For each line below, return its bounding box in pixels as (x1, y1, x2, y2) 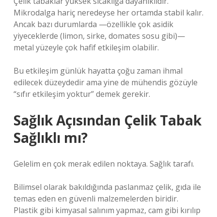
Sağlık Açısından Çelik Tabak (14, 111, 201, 129)
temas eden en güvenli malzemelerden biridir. (14, 193, 178, 204)
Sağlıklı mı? (14, 128, 88, 147)
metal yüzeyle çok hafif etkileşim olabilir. (14, 42, 159, 53)
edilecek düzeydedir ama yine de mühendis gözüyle (14, 77, 198, 88)
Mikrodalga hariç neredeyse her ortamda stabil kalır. (14, 7, 203, 18)
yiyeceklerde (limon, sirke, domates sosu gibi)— (14, 31, 185, 41)
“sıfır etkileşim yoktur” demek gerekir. (14, 89, 150, 99)
